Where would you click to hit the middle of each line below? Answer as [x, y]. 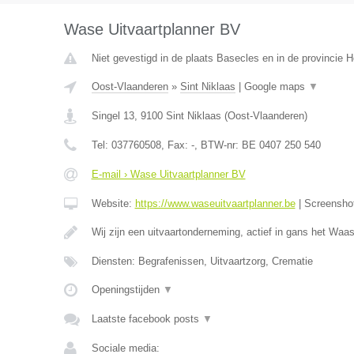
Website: [113, 203]
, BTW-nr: [218, 145]
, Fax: [176, 145]
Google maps [276, 87]
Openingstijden [127, 290]
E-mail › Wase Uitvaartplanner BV [168, 174]
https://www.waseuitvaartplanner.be [215, 203]
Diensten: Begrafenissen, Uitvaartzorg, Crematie [202, 261]
